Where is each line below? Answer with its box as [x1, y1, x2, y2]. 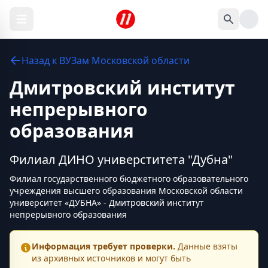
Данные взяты [175, 240, 237, 252]
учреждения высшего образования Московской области [10, 185, 243, 196]
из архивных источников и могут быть [32, 252, 191, 264]
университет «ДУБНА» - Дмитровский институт [10, 197, 204, 208]
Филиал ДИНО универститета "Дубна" [10, 151, 233, 167]
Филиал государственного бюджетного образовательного [10, 173, 248, 184]
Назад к [22, 54, 59, 67]
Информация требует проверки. [32, 240, 175, 252]
